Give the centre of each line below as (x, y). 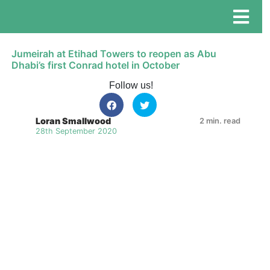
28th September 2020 (77, 131)
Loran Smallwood (74, 121)
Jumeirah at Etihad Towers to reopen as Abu (114, 54)
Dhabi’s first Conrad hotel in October (96, 65)
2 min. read (220, 121)
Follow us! (131, 85)
